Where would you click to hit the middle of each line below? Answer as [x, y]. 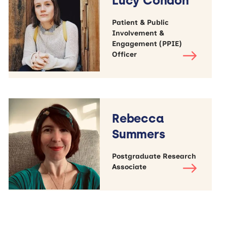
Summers [139, 134]
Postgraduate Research [154, 156]
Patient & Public [141, 22]
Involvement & [138, 33]
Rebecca [138, 118]
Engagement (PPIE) [147, 44]
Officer [125, 54]
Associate [129, 167]
